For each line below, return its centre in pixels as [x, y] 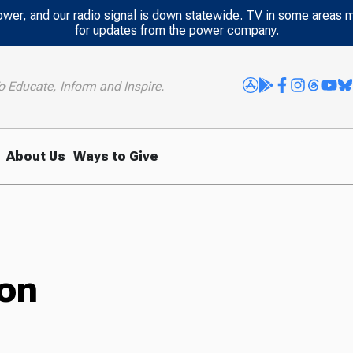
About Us [36, 156]
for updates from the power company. [176, 30]
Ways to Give [116, 156]
